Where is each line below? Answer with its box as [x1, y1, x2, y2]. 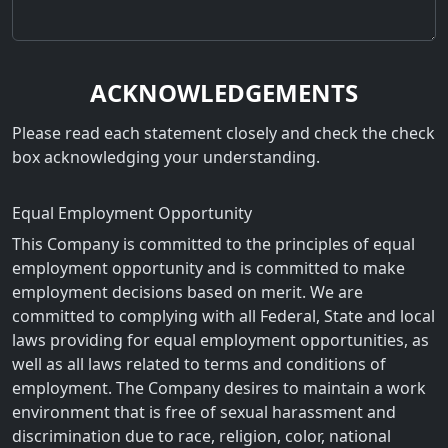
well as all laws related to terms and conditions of [12, 353, 386, 376]
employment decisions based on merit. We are [12, 281, 363, 304]
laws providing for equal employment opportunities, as [12, 329, 429, 352]
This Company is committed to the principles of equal [12, 233, 415, 256]
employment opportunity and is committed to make [12, 257, 405, 280]
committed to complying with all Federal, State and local [12, 305, 435, 328]
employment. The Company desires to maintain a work [12, 377, 426, 400]
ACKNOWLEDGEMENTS [90, 75, 358, 109]
